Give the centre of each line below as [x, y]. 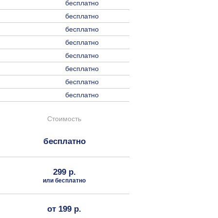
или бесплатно [64, 180]
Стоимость [64, 118]
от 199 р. [64, 209]
